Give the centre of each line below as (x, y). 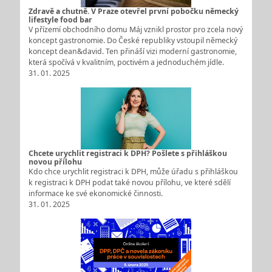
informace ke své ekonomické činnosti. (95, 194)
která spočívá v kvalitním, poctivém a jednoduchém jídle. (126, 63)
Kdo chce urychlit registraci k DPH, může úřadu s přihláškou (133, 172)
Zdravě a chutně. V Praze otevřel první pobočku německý (133, 12)
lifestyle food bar (60, 20)
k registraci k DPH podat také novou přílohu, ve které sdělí (129, 183)
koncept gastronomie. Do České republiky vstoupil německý (133, 41)
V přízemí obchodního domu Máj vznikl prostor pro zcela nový (135, 30)
